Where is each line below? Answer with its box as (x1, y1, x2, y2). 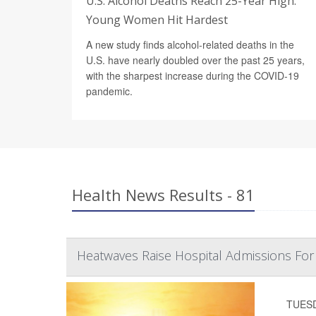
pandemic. (86, 83, 133, 98)
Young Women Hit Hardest (86, 11, 228, 28)
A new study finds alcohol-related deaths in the (86, 37, 294, 51)
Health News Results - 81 (72, 183, 255, 205)
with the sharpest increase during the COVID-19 (86, 68, 299, 83)
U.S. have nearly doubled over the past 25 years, (86, 52, 305, 67)
